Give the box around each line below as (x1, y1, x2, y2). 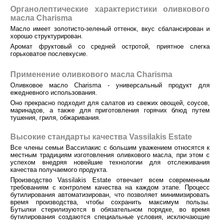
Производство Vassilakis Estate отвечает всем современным (10, 176, 210, 184)
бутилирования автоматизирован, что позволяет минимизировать (10, 191, 210, 198)
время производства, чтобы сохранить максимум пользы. (10, 198, 210, 206)
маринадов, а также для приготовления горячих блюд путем (10, 106, 210, 114)
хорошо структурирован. (10, 32, 83, 40)
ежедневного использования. (10, 89, 97, 97)
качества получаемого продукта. (10, 166, 108, 174)
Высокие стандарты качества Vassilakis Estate (10, 132, 192, 141)
